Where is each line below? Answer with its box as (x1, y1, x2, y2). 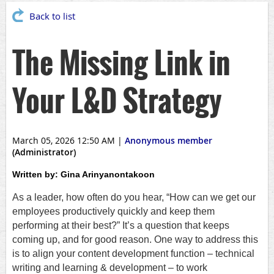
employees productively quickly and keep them (12, 206, 215, 217)
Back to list (29, 10, 75, 23)
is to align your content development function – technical (12, 248, 254, 259)
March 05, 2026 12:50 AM (12, 135, 115, 147)
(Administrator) (12, 146, 76, 158)
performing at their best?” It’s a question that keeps (12, 220, 229, 231)
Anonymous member (125, 135, 212, 147)
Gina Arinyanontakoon (61, 169, 155, 180)
